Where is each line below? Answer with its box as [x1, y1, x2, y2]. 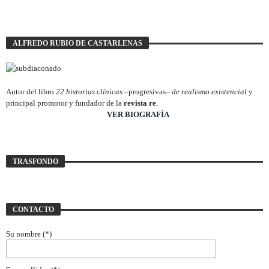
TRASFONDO [13, 157, 58, 166]
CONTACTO [13, 205, 54, 214]
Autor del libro [6, 87, 56, 97]
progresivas [128, 87, 166, 97]
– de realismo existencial [166, 87, 247, 97]
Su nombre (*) [6, 229, 52, 239]
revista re [124, 98, 156, 108]
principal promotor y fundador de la [6, 98, 124, 108]
